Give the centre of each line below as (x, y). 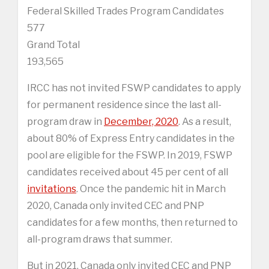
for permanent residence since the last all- (124, 104)
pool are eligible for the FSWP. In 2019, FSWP (130, 155)
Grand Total (53, 44)
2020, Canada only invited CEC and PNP (116, 205)
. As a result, (205, 121)
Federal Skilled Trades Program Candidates (125, 11)
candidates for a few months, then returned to (132, 222)
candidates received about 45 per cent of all (128, 172)
